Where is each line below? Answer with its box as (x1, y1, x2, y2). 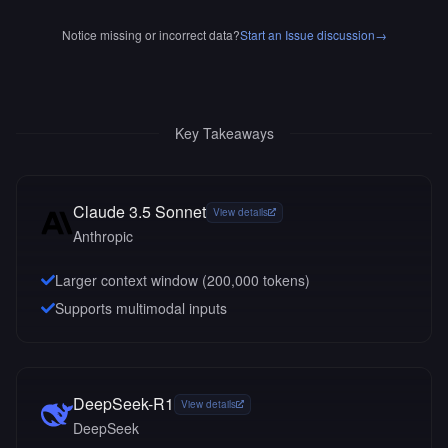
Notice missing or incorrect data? (61, 26, 240, 43)
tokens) (259, 270, 310, 290)
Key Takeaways (174, 123, 274, 143)
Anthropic (73, 226, 133, 246)
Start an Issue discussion (239, 26, 375, 43)
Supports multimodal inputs (55, 298, 227, 318)
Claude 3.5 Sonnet (73, 200, 206, 223)
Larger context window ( (55, 270, 207, 290)
